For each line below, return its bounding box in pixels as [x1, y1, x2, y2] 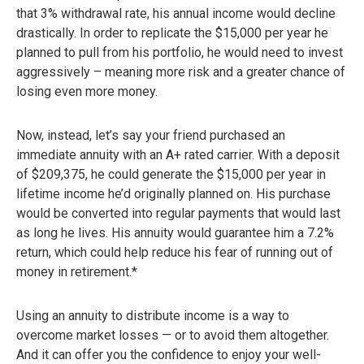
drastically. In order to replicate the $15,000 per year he [16, 25, 328, 41]
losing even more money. [16, 84, 158, 100]
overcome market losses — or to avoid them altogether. [16, 327, 329, 344]
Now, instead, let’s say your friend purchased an [16, 128, 285, 144]
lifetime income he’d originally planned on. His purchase [16, 186, 331, 202]
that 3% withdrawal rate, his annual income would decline [16, 6, 336, 22]
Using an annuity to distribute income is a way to [16, 308, 289, 324]
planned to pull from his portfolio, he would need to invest [16, 45, 343, 61]
